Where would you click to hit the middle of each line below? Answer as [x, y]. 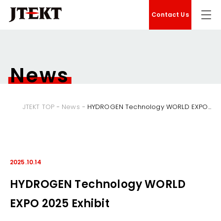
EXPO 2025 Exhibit [60, 203]
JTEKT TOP [38, 107]
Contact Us [170, 15]
